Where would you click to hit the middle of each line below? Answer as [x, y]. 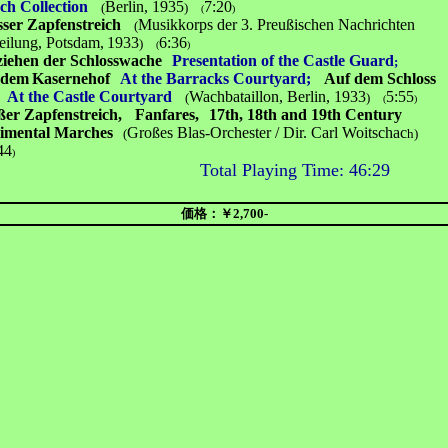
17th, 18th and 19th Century [306, 114]
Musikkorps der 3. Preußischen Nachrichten [277, 24]
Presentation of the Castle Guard [283, 60]
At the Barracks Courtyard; [216, 78]
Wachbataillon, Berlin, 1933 [278, 96]
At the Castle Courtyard [90, 96]
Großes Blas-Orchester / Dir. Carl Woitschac [267, 132]
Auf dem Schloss [380, 78]
